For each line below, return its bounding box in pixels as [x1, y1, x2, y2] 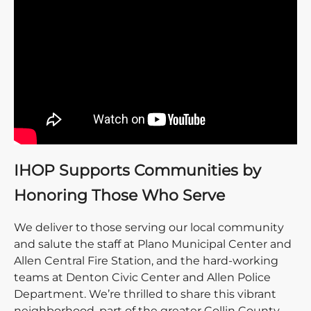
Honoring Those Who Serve [14, 186, 225, 205]
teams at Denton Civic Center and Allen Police [14, 271, 271, 284]
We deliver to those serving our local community [14, 221, 284, 234]
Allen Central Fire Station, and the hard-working [14, 254, 278, 267]
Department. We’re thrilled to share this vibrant [14, 287, 276, 301]
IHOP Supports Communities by [14, 161, 261, 180]
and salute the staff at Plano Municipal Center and [14, 237, 292, 251]
